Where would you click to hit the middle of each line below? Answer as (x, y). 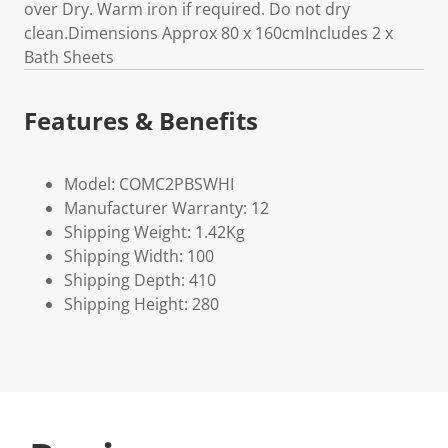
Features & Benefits (141, 120)
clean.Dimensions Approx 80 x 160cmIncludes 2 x (208, 33)
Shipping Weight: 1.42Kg (154, 232)
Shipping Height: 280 (141, 304)
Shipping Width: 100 (139, 256)
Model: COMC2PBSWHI (149, 184)
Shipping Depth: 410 (140, 280)
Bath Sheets (69, 57)
